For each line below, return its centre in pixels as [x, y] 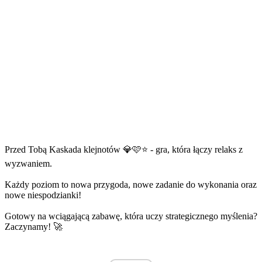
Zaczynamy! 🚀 [34, 226]
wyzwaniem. [28, 163]
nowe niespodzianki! [43, 195]
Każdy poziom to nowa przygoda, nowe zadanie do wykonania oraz [131, 184]
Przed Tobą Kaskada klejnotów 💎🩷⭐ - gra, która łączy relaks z [124, 149]
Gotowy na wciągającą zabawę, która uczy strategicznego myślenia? [131, 216]
